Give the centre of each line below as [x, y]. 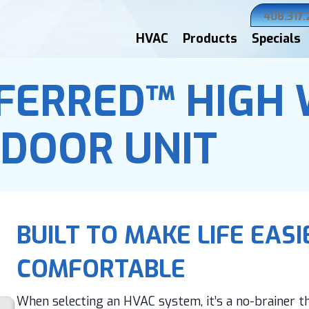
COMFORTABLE [101, 269]
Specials [276, 39]
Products [210, 39]
